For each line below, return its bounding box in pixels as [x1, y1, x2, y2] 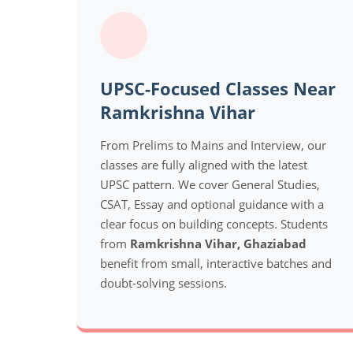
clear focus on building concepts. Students [100, 215, 328, 232]
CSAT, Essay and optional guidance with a [100, 195, 324, 212]
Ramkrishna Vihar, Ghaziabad [130, 235, 307, 251]
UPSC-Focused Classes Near [100, 76, 336, 100]
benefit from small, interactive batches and [100, 255, 332, 271]
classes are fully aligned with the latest [100, 156, 307, 173]
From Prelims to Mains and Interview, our [100, 136, 326, 153]
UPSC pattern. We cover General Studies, [100, 176, 320, 192]
